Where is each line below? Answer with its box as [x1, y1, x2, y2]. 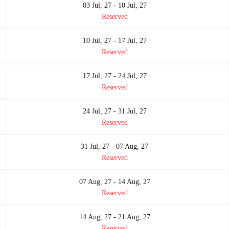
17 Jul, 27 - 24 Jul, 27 [82, 72, 147, 80]
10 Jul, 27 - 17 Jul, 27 [82, 36, 147, 44]
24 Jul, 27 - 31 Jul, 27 [82, 107, 147, 115]
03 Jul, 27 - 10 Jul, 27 [82, 1, 147, 9]
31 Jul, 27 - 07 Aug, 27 [81, 142, 148, 150]
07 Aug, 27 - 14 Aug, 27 [79, 177, 150, 186]
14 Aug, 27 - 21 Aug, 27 [79, 213, 150, 221]
